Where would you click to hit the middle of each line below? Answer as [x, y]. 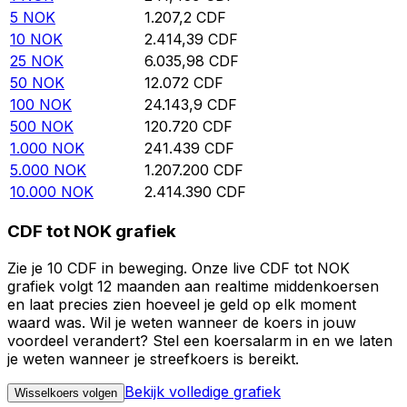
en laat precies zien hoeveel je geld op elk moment [182, 304]
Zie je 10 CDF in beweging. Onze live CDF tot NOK [179, 268]
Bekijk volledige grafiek [203, 391]
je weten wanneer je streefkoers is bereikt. [153, 358]
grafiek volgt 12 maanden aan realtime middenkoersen [193, 286]
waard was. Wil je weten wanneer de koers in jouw [182, 322]
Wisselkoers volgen [66, 392]
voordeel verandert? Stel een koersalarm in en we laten [200, 340]
